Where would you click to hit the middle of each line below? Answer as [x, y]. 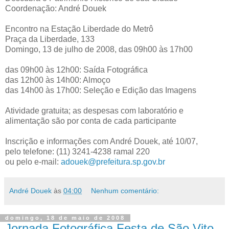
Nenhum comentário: [125, 190]
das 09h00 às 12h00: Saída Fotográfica [76, 70]
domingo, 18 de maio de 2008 [65, 218]
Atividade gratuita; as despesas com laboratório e [94, 110]
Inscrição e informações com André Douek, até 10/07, [101, 141]
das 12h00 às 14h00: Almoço [58, 80]
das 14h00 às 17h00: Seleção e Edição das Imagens [101, 90]
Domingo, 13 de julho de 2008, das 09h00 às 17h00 [99, 49]
